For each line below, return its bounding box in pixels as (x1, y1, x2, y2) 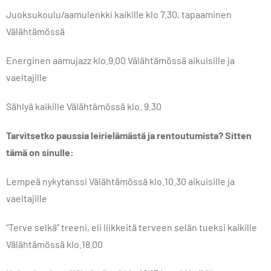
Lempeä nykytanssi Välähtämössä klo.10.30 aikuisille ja (6, 175, 235, 187)
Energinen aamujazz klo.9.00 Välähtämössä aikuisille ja (6, 54, 235, 66)
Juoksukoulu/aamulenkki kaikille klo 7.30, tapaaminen (6, 8, 232, 20)
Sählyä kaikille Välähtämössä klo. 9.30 (6, 100, 163, 112)
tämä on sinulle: (6, 146, 74, 158)
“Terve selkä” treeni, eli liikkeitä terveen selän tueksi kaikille (6, 221, 257, 233)
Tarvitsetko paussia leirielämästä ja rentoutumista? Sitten (6, 129, 252, 141)
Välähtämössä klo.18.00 (6, 238, 103, 250)
